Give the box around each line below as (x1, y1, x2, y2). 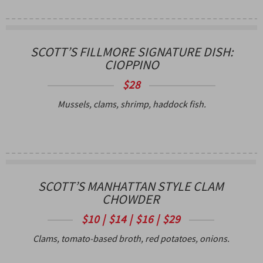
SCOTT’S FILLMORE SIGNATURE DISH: (30, 43, 233, 60)
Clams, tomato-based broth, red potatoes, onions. (32, 232, 230, 244)
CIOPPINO (104, 56, 159, 73)
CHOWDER (102, 190, 160, 207)
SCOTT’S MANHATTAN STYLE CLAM (38, 177, 224, 194)
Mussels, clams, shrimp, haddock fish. (57, 97, 206, 110)
